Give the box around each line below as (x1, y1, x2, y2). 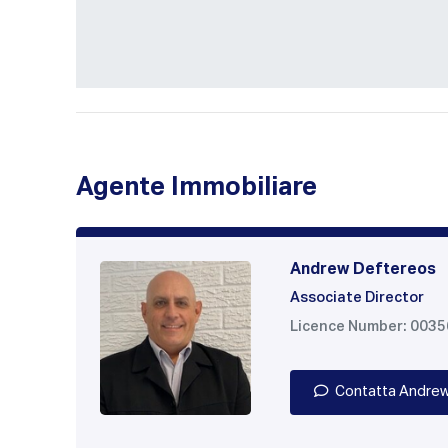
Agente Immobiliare (76, 175, 317, 202)
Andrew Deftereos (290, 262, 436, 279)
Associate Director (290, 291, 424, 306)
